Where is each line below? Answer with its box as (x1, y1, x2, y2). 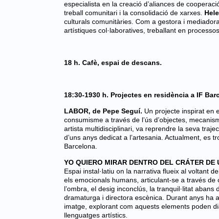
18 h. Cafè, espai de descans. (64, 59, 162, 66)
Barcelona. (64, 142, 97, 150)
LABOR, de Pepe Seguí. (64, 107, 144, 115)
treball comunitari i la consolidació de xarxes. (64, 9, 204, 17)
